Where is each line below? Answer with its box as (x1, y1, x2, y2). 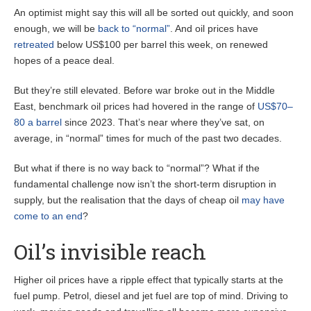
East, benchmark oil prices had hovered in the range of (14, 101, 258, 112)
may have (242, 194, 285, 206)
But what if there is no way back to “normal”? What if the (14, 162, 260, 174)
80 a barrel (14, 117, 62, 128)
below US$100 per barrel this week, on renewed (54, 39, 268, 51)
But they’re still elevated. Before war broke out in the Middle (14, 85, 275, 96)
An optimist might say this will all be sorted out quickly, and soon (14, 7, 294, 19)
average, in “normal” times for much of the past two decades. (14, 133, 282, 144)
